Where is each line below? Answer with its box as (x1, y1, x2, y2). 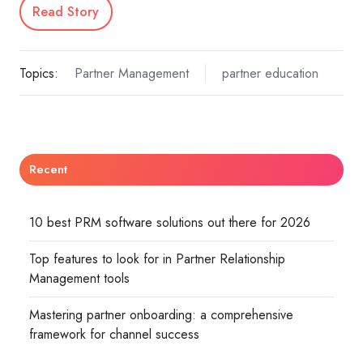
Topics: (19, 63, 58, 83)
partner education (221, 63, 318, 83)
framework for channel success (29, 325, 200, 344)
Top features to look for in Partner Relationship (29, 250, 286, 269)
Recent (29, 160, 68, 178)
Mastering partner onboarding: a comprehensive (29, 305, 294, 325)
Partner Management (74, 63, 189, 83)
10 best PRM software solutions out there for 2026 (29, 212, 311, 232)
